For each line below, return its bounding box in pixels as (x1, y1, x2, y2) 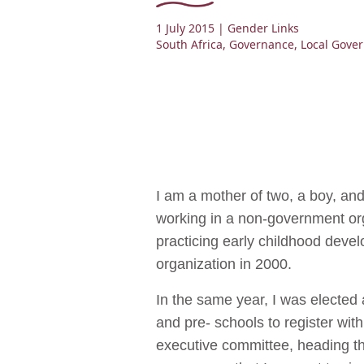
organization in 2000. (156, 256, 292, 273)
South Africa (156, 37, 223, 53)
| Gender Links (218, 20, 299, 37)
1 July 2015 (156, 20, 214, 37)
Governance (229, 37, 294, 53)
